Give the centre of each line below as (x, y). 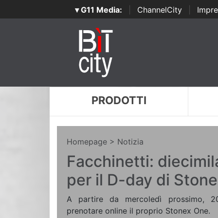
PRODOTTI (119, 100)
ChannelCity (159, 10)
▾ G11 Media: (98, 10)
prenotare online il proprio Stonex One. (138, 211)
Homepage (87, 142)
